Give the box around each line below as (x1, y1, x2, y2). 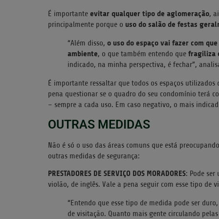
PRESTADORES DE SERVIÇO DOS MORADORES (48, 169, 186, 178)
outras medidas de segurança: (48, 151, 140, 160)
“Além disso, (67, 39, 107, 48)
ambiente (67, 49, 98, 59)
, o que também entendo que (98, 49, 188, 59)
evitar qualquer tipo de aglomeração (90, 9, 209, 19)
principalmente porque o (48, 20, 123, 29)
